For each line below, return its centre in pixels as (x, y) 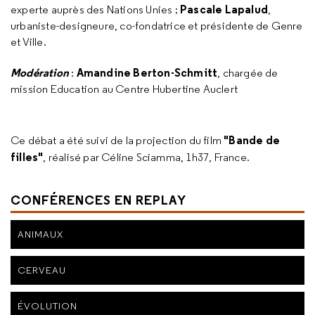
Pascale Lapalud (224, 9)
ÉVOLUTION (47, 306)
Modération (40, 72)
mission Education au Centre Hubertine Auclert (124, 89)
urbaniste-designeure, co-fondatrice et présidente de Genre (157, 26)
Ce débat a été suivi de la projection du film (117, 140)
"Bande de (252, 140)
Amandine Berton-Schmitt (147, 72)
